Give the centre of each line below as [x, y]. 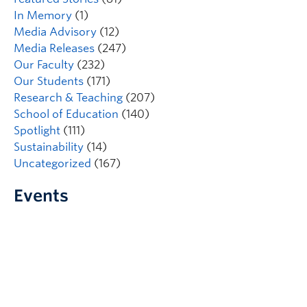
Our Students [49, 81]
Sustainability [49, 147]
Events [41, 196]
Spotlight [37, 131]
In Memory [43, 15]
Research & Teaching [68, 98]
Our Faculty [44, 65]
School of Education [66, 114]
